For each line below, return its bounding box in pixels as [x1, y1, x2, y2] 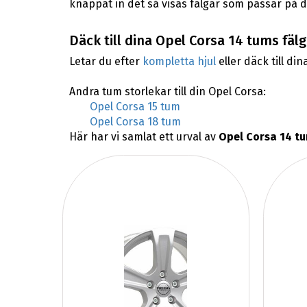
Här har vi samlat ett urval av [69, 130, 219, 144]
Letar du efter [69, 55, 143, 69]
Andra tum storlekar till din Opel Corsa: [69, 85, 266, 99]
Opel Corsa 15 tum [89, 100, 180, 114]
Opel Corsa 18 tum [89, 115, 181, 129]
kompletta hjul [142, 55, 216, 69]
